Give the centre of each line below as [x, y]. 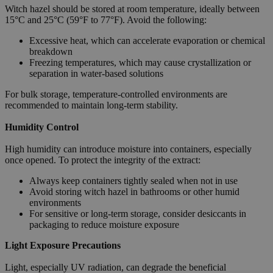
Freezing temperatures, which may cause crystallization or [140, 62]
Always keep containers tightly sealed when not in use [133, 180]
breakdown [51, 51]
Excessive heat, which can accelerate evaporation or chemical [147, 40]
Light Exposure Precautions [63, 245]
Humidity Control [42, 127]
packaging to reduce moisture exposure [104, 224]
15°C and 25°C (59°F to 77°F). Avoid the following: [106, 19]
